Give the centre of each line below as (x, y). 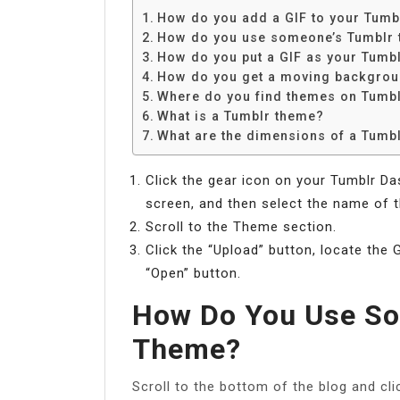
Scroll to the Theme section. (241, 226)
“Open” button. (193, 273)
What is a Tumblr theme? (240, 116)
